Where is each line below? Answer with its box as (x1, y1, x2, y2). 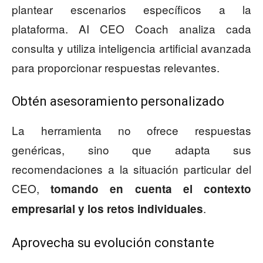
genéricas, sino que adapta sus (12, 141, 251, 158)
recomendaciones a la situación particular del (12, 161, 251, 177)
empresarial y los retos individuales (12, 201, 203, 217)
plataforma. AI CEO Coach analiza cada (12, 21, 251, 37)
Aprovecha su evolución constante (12, 235, 214, 251)
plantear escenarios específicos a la (12, 1, 251, 18)
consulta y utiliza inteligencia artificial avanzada (12, 40, 251, 56)
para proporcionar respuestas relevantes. (12, 59, 220, 76)
